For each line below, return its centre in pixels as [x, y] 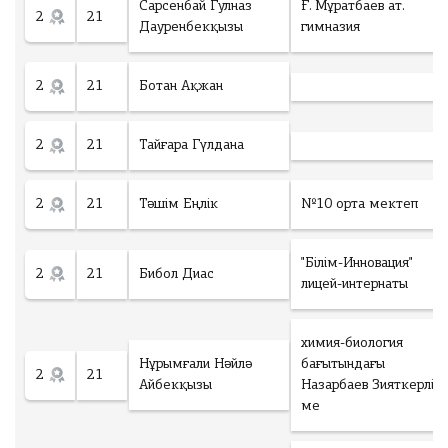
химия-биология [352, 343]
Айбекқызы [175, 385]
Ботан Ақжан [181, 86]
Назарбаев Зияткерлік [371, 385]
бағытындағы [343, 364]
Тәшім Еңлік [178, 204]
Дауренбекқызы [191, 27]
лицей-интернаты [354, 284]
